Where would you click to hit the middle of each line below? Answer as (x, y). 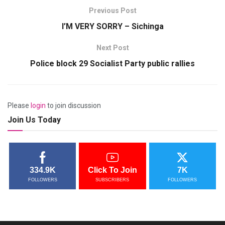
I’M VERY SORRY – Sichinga (113, 27)
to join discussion (73, 106)
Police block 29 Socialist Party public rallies (113, 64)
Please (19, 106)
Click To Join (112, 170)
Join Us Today (34, 120)
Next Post (113, 48)
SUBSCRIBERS (113, 180)
